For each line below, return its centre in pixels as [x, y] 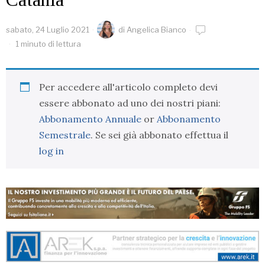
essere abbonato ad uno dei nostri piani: [130, 103]
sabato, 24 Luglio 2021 [48, 30]
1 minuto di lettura [47, 44]
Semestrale [65, 135]
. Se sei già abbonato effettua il [159, 135]
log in [51, 151]
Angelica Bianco [156, 30]
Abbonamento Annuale [90, 119]
